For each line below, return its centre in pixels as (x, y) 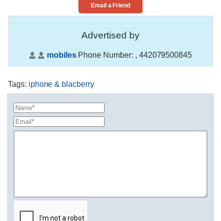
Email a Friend (110, 5)
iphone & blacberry (61, 84)
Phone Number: (106, 55)
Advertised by (110, 35)
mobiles (61, 55)
